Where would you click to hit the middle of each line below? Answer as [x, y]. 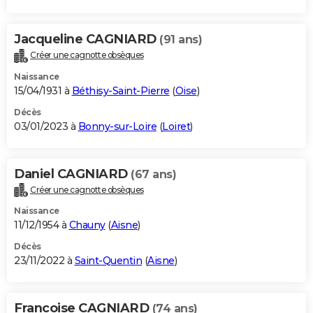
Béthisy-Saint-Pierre [121, 90]
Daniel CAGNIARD [72, 174]
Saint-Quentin [108, 261]
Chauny [87, 225]
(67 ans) [153, 174]
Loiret [176, 126]
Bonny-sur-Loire [117, 126]
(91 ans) [181, 39]
